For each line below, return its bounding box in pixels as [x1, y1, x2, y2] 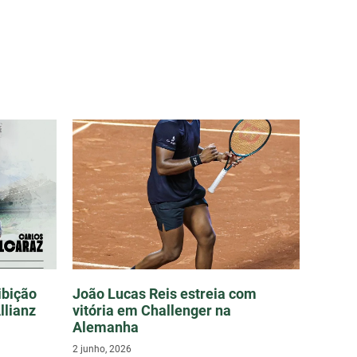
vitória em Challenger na [73, 302, 231, 320]
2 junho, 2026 [73, 343, 131, 355]
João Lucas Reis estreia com [73, 285, 257, 303]
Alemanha [73, 319, 139, 336]
